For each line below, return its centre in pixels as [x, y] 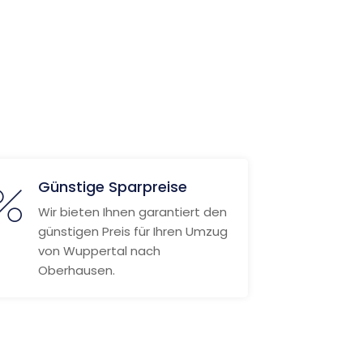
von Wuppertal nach [99, 251]
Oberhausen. [76, 270]
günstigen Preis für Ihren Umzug [132, 231]
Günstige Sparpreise [112, 187]
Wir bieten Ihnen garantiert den [132, 212]
